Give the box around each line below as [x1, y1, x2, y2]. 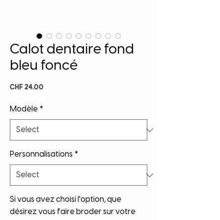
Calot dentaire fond [10, 43, 134, 57]
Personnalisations [10, 150, 73, 159]
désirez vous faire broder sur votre [10, 208, 136, 217]
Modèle [10, 105, 38, 114]
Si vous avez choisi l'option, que [10, 195, 121, 204]
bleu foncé [10, 59, 78, 74]
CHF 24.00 [10, 82, 44, 91]
